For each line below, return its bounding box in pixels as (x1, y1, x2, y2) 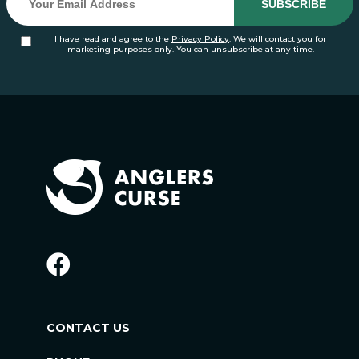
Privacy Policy (171, 34, 229, 45)
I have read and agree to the (54, 34, 171, 45)
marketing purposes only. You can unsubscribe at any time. (67, 44, 314, 55)
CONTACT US (46, 321, 130, 336)
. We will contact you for (229, 34, 326, 45)
